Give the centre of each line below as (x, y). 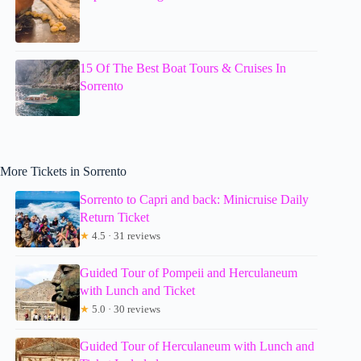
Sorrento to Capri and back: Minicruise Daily (195, 199)
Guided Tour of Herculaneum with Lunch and (197, 346)
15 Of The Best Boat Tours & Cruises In (183, 68)
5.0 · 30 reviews (125, 309)
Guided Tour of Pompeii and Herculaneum (189, 272)
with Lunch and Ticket (138, 290)
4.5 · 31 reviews (125, 235)
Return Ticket (115, 217)
